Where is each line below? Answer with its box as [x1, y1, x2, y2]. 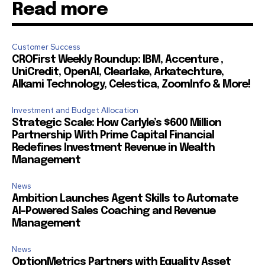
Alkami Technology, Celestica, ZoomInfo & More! [12, 79, 250, 91]
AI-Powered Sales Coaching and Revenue [12, 206, 215, 217]
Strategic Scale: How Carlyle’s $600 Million [12, 118, 221, 129]
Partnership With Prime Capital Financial [12, 130, 214, 141]
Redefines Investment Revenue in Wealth [12, 143, 215, 154]
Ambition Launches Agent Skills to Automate [12, 193, 238, 205]
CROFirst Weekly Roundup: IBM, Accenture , [12, 54, 223, 66]
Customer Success [12, 42, 80, 53]
